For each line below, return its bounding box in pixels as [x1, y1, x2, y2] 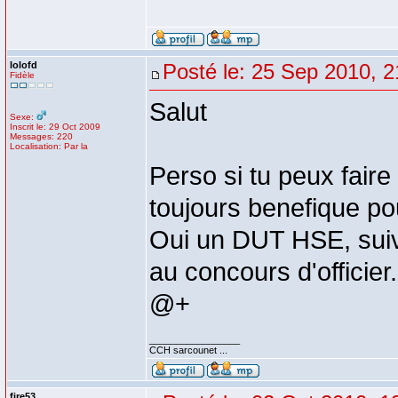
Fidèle [10, 70, 35, 80]
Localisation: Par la [10, 141, 88, 151]
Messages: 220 [10, 131, 73, 141]
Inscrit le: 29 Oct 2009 [10, 122, 100, 131]
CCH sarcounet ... [149, 345, 227, 355]
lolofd [10, 60, 37, 70]
